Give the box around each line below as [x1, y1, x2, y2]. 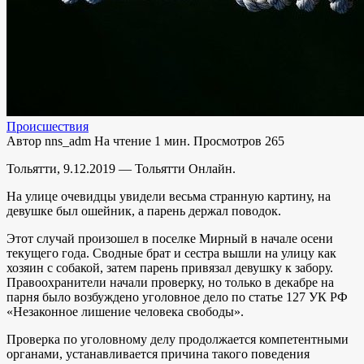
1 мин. [151, 133, 190, 148]
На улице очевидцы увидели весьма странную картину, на [6, 188, 331, 203]
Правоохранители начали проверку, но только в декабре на [6, 275, 334, 289]
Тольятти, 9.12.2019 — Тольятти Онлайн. [6, 161, 236, 175]
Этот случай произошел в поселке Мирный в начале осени [6, 231, 333, 245]
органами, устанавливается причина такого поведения [6, 346, 310, 361]
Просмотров [193, 133, 262, 148]
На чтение [94, 133, 151, 148]
